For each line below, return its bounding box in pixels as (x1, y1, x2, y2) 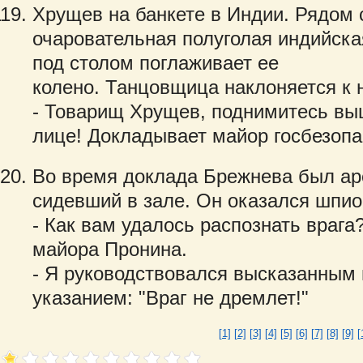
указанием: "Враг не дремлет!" (32, 287, 309, 309)
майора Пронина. (32, 238, 187, 260)
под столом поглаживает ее (32, 52, 279, 74)
